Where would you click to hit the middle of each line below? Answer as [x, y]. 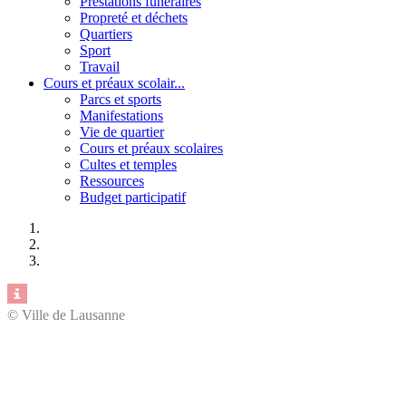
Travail [100, 66]
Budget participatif [133, 197]
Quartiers [106, 34]
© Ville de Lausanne [66, 314]
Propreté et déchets [134, 17]
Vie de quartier [122, 131]
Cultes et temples [128, 164]
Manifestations [121, 115]
